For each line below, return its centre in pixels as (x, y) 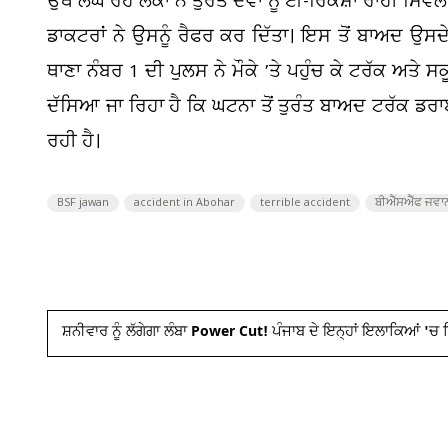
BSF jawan (83, 203)
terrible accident (305, 203)
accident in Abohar (184, 203)
